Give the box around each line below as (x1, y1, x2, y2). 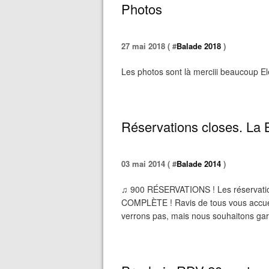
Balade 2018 (177, 40, 221, 52)
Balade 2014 (177, 158, 221, 169)
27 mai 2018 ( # (121, 40, 177, 52)
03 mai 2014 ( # (121, 158, 177, 169)
